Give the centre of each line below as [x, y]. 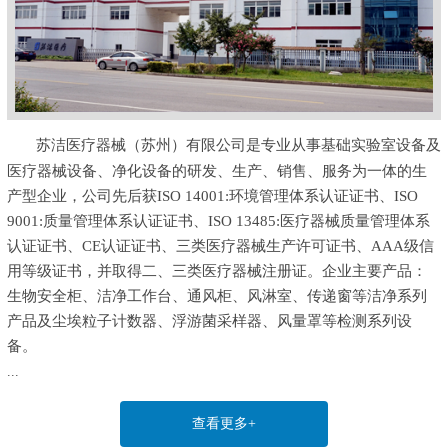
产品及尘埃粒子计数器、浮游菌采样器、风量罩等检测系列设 [209, 320]
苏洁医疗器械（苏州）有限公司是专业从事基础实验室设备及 [238, 144]
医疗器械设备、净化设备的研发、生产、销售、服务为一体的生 [216, 170]
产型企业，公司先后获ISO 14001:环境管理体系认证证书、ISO [212, 195]
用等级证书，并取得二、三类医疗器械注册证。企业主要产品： [216, 270]
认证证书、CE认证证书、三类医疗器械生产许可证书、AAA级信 [220, 245]
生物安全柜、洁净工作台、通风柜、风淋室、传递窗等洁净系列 [216, 295]
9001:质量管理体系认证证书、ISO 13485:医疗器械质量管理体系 [218, 220]
